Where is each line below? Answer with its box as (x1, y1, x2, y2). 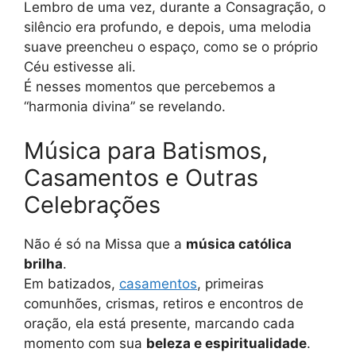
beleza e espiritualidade (146, 335, 307, 351)
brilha (24, 255, 63, 272)
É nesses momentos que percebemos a (24, 79, 276, 95)
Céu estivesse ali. (24, 59, 136, 75)
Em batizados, (24, 275, 119, 292)
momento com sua (24, 335, 146, 351)
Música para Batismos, (24, 136, 268, 164)
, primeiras (197, 275, 264, 292)
